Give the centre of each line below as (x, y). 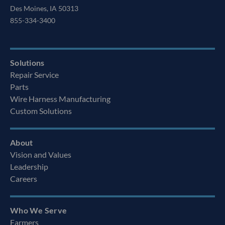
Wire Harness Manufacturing (60, 99)
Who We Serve (38, 210)
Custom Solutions (41, 111)
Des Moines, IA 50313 (44, 9)
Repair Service (34, 75)
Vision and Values (41, 155)
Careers (24, 179)
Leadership (29, 167)
